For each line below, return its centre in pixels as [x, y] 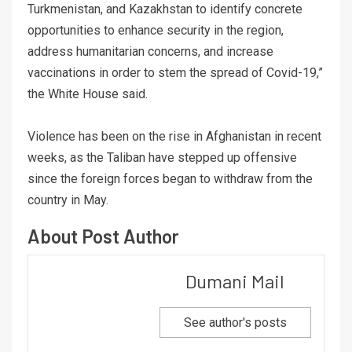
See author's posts [235, 322]
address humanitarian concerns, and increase [150, 51]
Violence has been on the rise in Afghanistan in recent [174, 136]
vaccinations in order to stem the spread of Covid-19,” [175, 72]
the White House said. [88, 93]
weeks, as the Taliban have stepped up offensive [162, 157]
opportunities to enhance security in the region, [156, 30]
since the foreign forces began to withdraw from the [170, 178]
